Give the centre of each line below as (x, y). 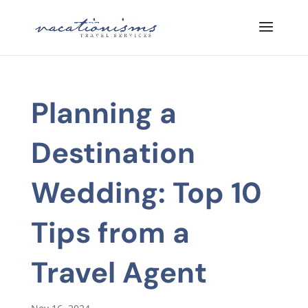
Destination (113, 153)
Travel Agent (119, 273)
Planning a (103, 113)
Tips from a (110, 233)
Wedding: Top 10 (146, 193)
